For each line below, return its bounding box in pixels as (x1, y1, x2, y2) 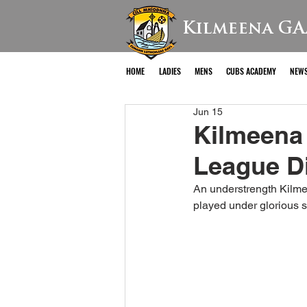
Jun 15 (193, 106, 223, 117)
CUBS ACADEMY (226, 65, 276, 77)
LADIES (159, 65, 181, 77)
